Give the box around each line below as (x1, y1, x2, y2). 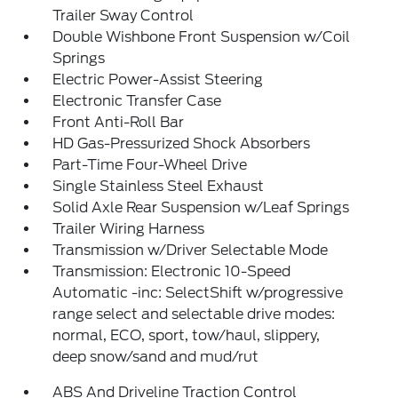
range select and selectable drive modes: (52, 306, 336, 322)
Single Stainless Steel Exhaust (52, 178, 265, 195)
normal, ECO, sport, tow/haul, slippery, (52, 327, 321, 344)
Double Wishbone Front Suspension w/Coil (52, 28, 351, 45)
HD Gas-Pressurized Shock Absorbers (52, 135, 311, 152)
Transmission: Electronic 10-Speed (52, 263, 291, 280)
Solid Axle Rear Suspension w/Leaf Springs (52, 199, 350, 216)
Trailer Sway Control (52, 7, 195, 24)
